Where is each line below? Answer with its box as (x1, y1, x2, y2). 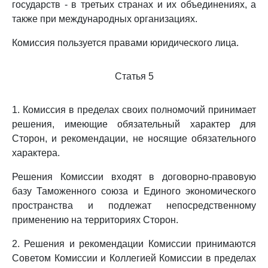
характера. (12, 148, 60, 158)
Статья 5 (114, 71, 154, 81)
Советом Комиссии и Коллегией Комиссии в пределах (12, 253, 256, 263)
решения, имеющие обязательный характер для (12, 119, 256, 129)
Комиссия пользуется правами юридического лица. (12, 38, 239, 48)
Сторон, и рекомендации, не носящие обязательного (12, 133, 256, 144)
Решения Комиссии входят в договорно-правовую (12, 172, 256, 182)
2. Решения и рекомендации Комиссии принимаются (12, 239, 256, 249)
